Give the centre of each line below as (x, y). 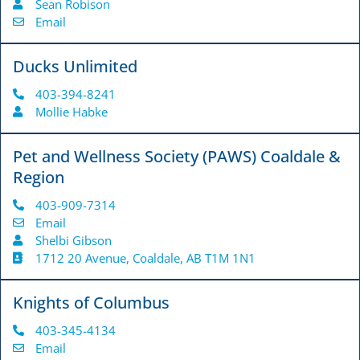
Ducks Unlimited (75, 67)
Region (39, 178)
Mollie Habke (71, 112)
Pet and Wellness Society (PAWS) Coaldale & (177, 157)
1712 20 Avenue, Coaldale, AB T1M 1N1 (145, 258)
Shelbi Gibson (73, 241)
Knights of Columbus (91, 303)
